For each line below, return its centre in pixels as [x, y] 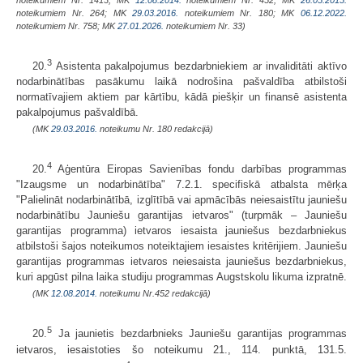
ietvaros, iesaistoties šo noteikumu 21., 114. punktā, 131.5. [181, 349]
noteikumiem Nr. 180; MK [240, 13]
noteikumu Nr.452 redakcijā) [154, 294]
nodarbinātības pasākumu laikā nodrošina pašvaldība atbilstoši [181, 81]
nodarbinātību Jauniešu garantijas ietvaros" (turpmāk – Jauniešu [181, 216]
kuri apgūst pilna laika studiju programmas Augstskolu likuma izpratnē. [181, 277]
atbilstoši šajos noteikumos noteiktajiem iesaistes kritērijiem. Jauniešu [181, 246]
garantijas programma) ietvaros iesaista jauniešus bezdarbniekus [181, 231]
